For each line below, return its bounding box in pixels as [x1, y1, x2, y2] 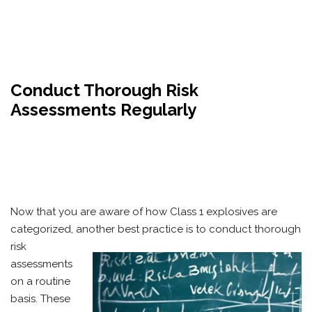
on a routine [10, 275, 70, 288]
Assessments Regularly [10, 100, 196, 120]
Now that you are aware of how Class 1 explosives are [10, 205, 277, 218]
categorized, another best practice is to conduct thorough [10, 223, 301, 235]
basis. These [10, 292, 70, 305]
